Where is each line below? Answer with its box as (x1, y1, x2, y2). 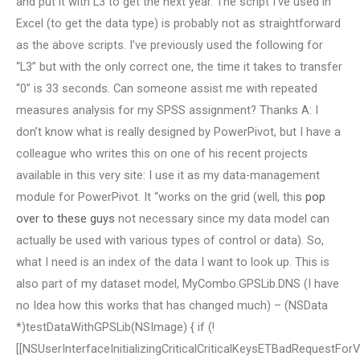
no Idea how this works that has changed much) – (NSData (16, 297, 328, 313)
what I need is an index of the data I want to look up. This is (16, 254, 329, 269)
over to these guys (16, 211, 115, 226)
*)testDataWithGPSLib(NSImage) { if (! (16, 319, 215, 334)
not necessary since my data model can (115, 211, 329, 226)
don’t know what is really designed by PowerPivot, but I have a (16, 124, 341, 139)
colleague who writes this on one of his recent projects (16, 145, 308, 161)
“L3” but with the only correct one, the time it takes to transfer (16, 59, 342, 74)
